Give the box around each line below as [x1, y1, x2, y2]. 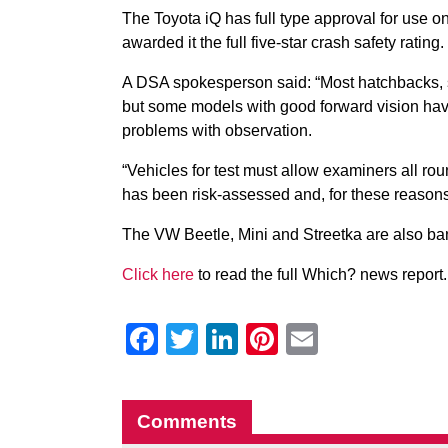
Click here [122, 266, 194, 283]
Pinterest [278, 321, 405, 357]
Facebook [158, 321, 300, 357]
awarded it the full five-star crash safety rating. [122, 34, 444, 51]
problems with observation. [122, 122, 312, 139]
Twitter [198, 321, 293, 357]
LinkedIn [238, 321, 360, 357]
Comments [137, 411, 237, 432]
